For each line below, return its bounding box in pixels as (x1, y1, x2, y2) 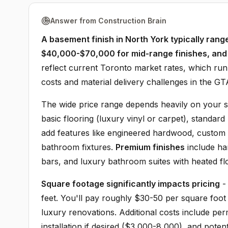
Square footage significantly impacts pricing (41, 179, 220, 189)
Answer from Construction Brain (50, 16, 166, 25)
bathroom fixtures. (41, 142, 116, 152)
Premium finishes (116, 142, 185, 152)
